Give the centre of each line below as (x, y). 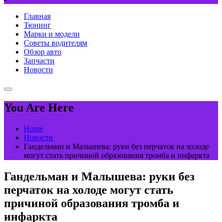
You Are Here (39, 108)
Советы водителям (55, 43)
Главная (37, 16)
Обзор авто (43, 52)
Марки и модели (52, 34)
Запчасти (39, 61)
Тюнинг (37, 25)
